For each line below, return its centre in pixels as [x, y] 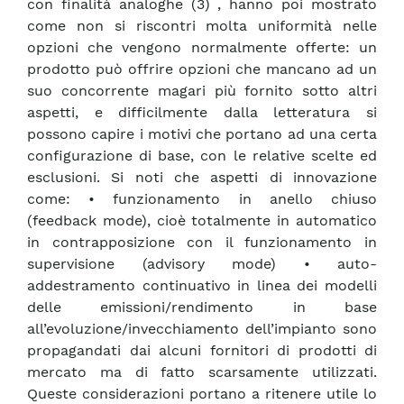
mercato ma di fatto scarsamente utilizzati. [202, 372]
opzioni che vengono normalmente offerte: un [202, 48]
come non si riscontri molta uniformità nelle [202, 26]
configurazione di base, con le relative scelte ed [202, 156]
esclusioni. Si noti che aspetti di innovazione [202, 178]
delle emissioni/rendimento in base [202, 308]
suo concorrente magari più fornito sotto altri [202, 91]
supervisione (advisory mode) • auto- [202, 264]
